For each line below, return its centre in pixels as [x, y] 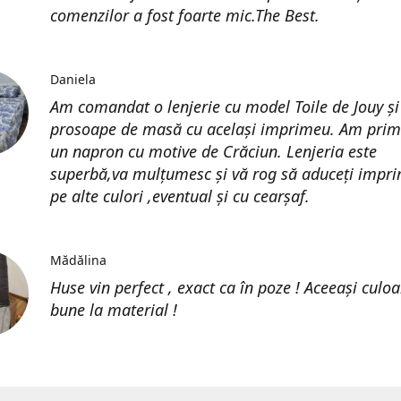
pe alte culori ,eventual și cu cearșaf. [180, 196]
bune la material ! [114, 310]
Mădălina [78, 260]
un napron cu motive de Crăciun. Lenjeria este [213, 151]
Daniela [73, 79]
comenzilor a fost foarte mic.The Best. [185, 15]
